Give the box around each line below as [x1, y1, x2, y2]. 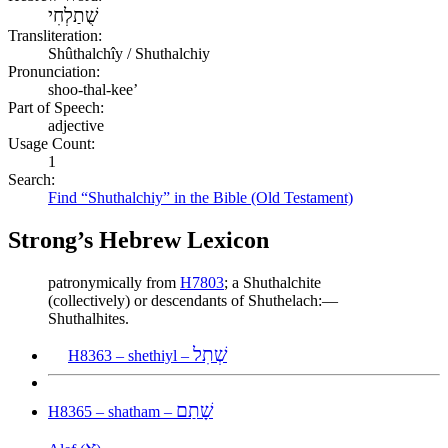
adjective [48, 116, 104, 134]
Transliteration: [8, 26, 102, 44]
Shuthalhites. [48, 309, 129, 327]
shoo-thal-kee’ [48, 80, 138, 98]
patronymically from [48, 273, 180, 291]
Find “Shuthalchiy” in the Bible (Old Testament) [48, 188, 353, 206]
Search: [8, 170, 55, 188]
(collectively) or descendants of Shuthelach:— [48, 291, 338, 309]
